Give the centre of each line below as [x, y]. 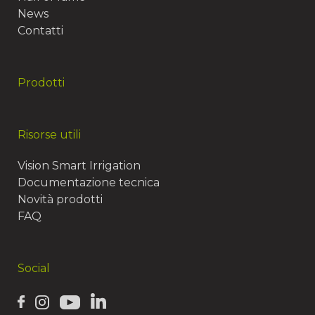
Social [34, 268]
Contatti [40, 31]
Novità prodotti [60, 199]
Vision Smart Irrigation [79, 166]
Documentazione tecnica [89, 182]
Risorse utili [49, 135]
